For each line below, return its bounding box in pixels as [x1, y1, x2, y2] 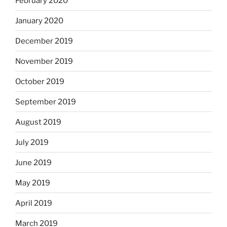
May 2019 [15, 178, 50, 187]
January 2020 [15, 16, 63, 25]
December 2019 [15, 36, 73, 46]
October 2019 [15, 77, 64, 86]
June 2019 [15, 158, 52, 167]
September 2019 [15, 97, 76, 106]
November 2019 [15, 56, 73, 66]
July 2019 [15, 137, 49, 147]
